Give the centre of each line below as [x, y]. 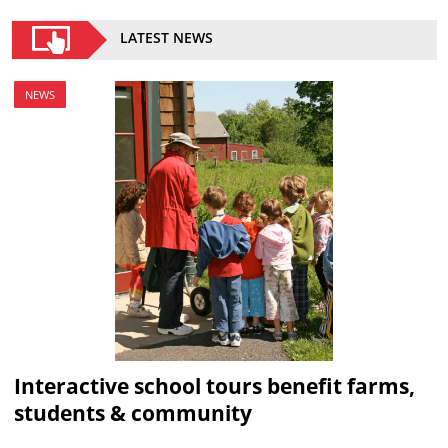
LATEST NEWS [167, 38]
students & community [132, 413]
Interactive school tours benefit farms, [214, 386]
